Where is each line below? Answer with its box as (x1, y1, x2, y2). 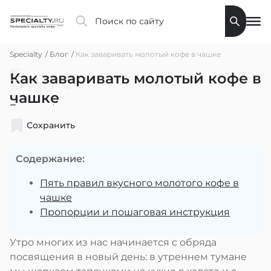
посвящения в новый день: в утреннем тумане (10, 251, 247, 263)
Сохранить (27, 120, 75, 131)
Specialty (10, 50, 42, 59)
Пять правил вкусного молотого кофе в (40, 177, 239, 189)
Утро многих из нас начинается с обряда (10, 237, 217, 248)
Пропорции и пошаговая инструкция (40, 206, 230, 218)
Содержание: (16, 153, 85, 165)
